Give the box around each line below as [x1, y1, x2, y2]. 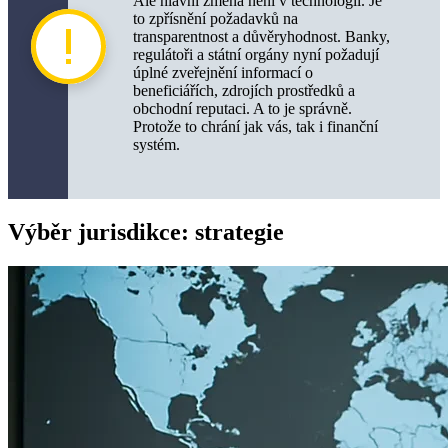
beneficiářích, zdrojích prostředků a [133, 81, 355, 99]
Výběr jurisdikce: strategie [8, 218, 284, 245]
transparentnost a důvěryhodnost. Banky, [133, 27, 390, 45]
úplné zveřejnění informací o [133, 63, 313, 81]
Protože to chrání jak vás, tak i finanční [133, 117, 378, 135]
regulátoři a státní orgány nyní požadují [133, 45, 379, 63]
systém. [133, 135, 180, 153]
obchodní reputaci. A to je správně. [133, 99, 352, 117]
